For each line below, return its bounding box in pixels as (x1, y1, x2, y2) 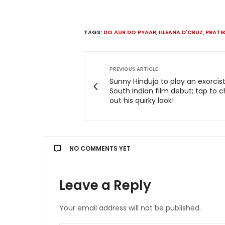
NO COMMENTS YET (69, 144, 131, 153)
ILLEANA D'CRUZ (159, 28, 203, 37)
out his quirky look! (109, 95, 174, 106)
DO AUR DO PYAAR (103, 28, 156, 37)
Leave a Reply (59, 176, 151, 195)
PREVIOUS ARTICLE (109, 65, 158, 73)
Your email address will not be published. (59, 203, 201, 213)
